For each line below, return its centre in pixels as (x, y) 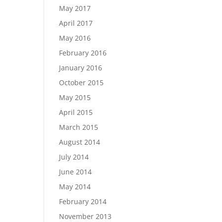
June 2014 (76, 172)
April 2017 (76, 23)
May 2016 (75, 38)
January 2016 (81, 68)
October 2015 (82, 83)
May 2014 (75, 187)
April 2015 (76, 112)
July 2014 (74, 157)
